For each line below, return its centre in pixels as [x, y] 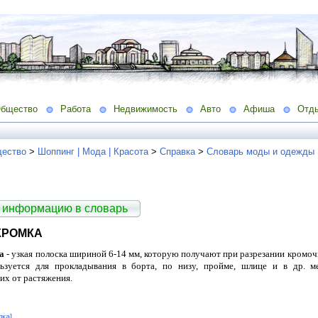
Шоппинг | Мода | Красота [93, 151]
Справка [177, 151]
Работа [76, 109]
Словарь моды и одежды [261, 151]
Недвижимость [146, 109]
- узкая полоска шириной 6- [60, 254]
